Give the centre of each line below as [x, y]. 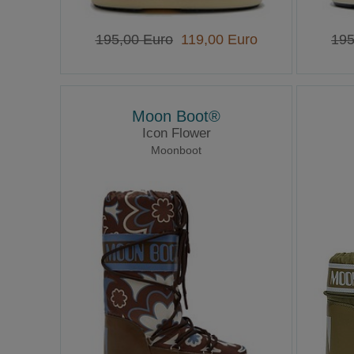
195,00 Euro [134, 40]
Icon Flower [176, 134]
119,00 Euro [215, 40]
